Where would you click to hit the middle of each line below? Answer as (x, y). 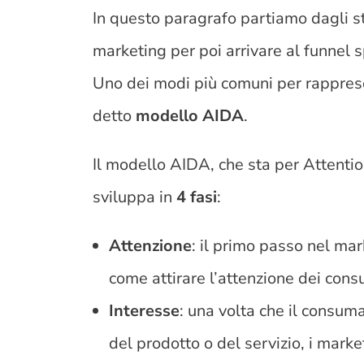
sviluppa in (135, 197)
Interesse (145, 310)
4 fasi (197, 197)
